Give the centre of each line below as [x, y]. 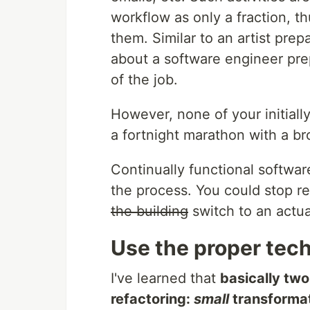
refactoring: [152, 299]
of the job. [144, 80]
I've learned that [165, 279]
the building [149, 211]
